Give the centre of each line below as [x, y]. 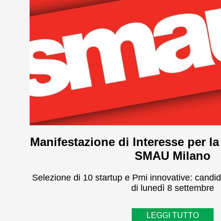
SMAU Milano [173, 156]
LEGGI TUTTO [173, 215]
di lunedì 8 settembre [173, 188]
